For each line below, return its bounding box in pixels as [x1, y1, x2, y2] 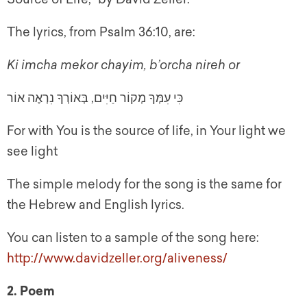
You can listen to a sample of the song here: [7, 230, 259, 246]
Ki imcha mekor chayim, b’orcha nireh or [7, 58, 240, 73]
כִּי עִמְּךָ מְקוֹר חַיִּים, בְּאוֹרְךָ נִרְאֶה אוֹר [7, 90, 183, 106]
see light [7, 144, 58, 160]
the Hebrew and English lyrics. [7, 197, 184, 213]
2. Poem [7, 284, 55, 299]
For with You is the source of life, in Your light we [7, 123, 286, 139]
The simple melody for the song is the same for [7, 177, 282, 193]
